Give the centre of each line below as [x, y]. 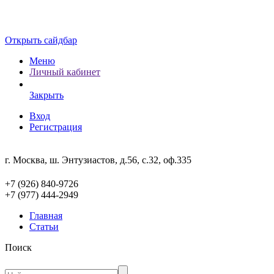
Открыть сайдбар [41, 40]
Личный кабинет [65, 72]
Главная [46, 216]
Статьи [44, 227]
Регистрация [56, 127]
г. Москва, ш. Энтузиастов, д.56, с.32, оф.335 [98, 160]
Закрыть [46, 95]
